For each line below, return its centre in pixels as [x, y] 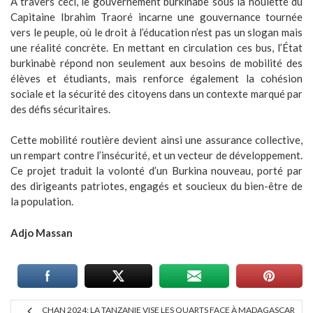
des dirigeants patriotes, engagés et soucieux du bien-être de [156, 186]
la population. [42, 201]
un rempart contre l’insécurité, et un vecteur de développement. [156, 155]
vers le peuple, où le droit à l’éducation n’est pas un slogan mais [156, 32]
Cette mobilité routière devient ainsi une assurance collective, [156, 140]
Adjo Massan [42, 232]
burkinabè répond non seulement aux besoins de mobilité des [156, 63]
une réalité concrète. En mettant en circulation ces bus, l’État [156, 47]
